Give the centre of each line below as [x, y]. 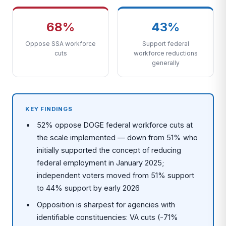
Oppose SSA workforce [61, 44]
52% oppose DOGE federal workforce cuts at [115, 125]
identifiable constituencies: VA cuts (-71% [108, 217]
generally [165, 63]
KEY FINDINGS [49, 109]
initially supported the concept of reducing [109, 150]
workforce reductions [165, 53]
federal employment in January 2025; [101, 163]
